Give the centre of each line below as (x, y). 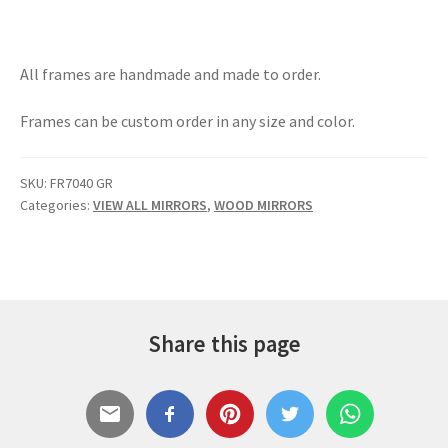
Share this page (224, 343)
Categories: (56, 204)
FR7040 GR (81, 182)
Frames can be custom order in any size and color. (187, 121)
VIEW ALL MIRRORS (150, 204)
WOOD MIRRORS (263, 204)
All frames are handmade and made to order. (170, 73)
